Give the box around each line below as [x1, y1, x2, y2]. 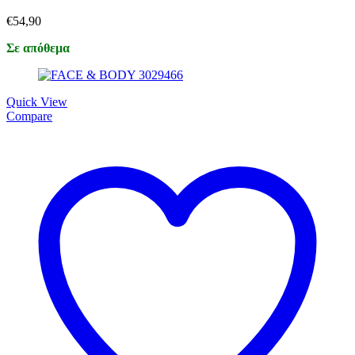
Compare [6, 109, 52, 124]
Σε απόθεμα [6, 41, 70, 55]
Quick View [6, 95, 67, 109]
